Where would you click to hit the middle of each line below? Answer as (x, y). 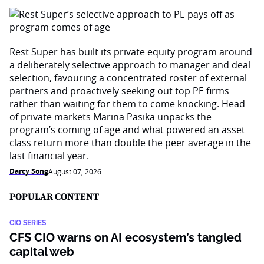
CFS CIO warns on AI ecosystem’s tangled (126, 237)
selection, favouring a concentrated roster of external (128, 78)
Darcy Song (29, 171)
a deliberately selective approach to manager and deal (130, 65)
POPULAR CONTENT (54, 197)
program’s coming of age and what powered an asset (127, 130)
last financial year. (49, 156)
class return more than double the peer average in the (130, 143)
